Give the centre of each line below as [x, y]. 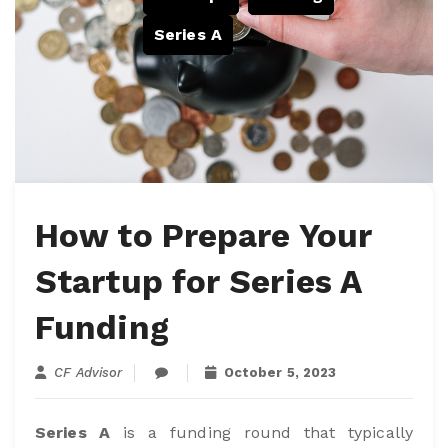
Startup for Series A [198, 281]
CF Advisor [88, 372]
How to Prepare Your [203, 235]
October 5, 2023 [278, 372]
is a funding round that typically [261, 432]
